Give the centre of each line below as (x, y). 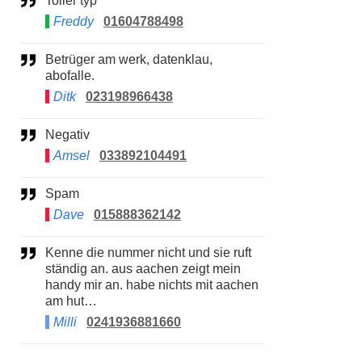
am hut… (71, 301)
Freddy (74, 21)
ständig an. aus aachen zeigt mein (143, 269)
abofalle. (70, 76)
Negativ (72, 135)
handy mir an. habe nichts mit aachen (152, 285)
